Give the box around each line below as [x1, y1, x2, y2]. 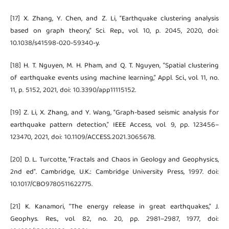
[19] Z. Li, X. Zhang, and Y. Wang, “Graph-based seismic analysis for [10, 107, 219, 120]
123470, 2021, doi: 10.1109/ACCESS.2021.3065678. [10, 131, 155, 144]
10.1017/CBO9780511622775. [10, 178, 93, 191]
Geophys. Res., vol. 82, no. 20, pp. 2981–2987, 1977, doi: [10, 213, 219, 226]
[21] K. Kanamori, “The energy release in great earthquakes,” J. [10, 201, 219, 214]
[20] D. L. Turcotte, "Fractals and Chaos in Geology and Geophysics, [10, 154, 219, 167]
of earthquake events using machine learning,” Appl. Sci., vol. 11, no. [10, 72, 219, 85]
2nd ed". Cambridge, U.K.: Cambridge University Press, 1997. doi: [10, 166, 219, 179]
